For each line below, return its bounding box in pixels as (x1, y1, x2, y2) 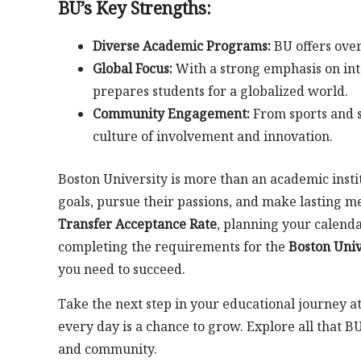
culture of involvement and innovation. (92, 127, 333, 145)
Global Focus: (92, 59, 172, 77)
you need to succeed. (58, 260, 185, 279)
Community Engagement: (92, 104, 250, 122)
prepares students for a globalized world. (92, 81, 348, 100)
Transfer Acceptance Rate (58, 215, 217, 234)
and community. (58, 340, 157, 359)
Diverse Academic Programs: (92, 36, 271, 55)
